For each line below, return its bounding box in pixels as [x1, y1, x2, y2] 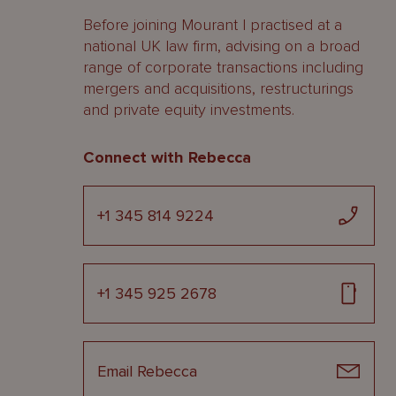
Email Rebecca [97, 362, 197, 381]
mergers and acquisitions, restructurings [83, 79, 354, 98]
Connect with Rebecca [83, 148, 251, 167]
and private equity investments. [83, 100, 294, 119]
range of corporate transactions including [83, 57, 363, 77]
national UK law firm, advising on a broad [83, 36, 360, 56]
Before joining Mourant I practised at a [83, 15, 342, 34]
